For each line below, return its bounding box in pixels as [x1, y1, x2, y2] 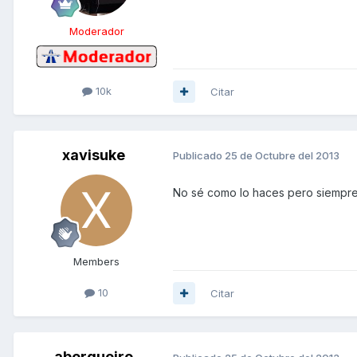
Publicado [173, 149, 225, 163]
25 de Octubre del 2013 [225, 149, 339, 163]
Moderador [69, 24, 124, 37]
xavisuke [61, 146, 125, 163]
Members [73, 254, 120, 268]
